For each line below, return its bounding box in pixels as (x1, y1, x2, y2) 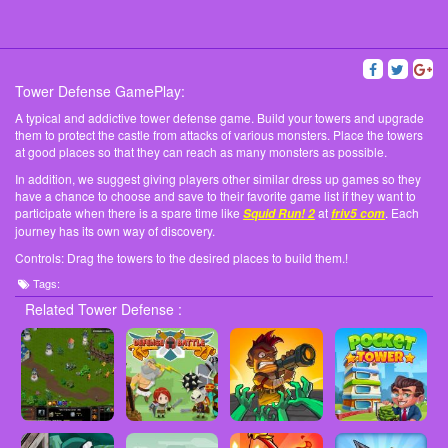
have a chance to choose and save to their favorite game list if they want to (15, 187, 416, 205)
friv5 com (331, 205, 385, 223)
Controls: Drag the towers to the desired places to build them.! (15, 249, 348, 267)
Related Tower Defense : (25, 299, 182, 320)
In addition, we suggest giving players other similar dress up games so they (15, 170, 421, 188)
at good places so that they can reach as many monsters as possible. (15, 143, 387, 161)
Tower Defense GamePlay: (15, 81, 185, 102)
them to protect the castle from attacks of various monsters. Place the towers (15, 126, 423, 144)
